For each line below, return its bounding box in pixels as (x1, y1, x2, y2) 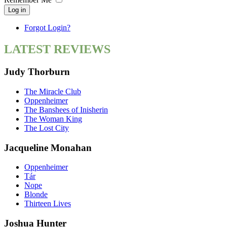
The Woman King (24, 114, 82, 123)
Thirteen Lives (24, 199, 71, 208)
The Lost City (24, 123, 69, 132)
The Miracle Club (24, 87, 81, 96)
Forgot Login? (24, 23, 70, 32)
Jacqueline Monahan (4, 142, 92, 153)
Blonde (24, 190, 48, 199)
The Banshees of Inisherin (24, 105, 108, 114)
